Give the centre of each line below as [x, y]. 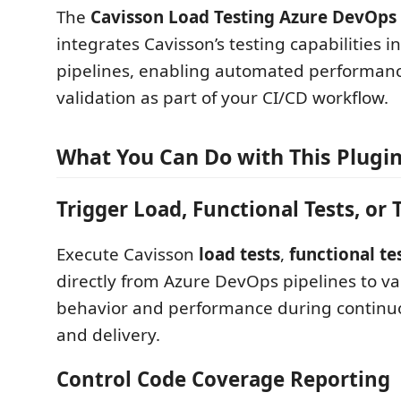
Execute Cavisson [128, 254]
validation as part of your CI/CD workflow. [222, 98]
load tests [239, 254]
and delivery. [108, 334]
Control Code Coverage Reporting [223, 379]
